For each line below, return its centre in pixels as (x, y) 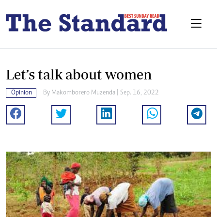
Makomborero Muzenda (83, 93)
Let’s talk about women (79, 75)
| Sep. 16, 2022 (137, 93)
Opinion (22, 93)
